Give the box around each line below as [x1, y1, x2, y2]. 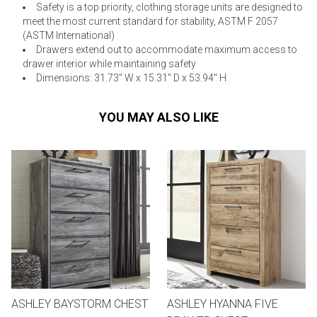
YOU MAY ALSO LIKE [98, 110, 219, 125]
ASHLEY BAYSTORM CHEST [11, 297, 148, 311]
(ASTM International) [23, 30, 115, 42]
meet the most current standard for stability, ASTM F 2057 [23, 16, 278, 28]
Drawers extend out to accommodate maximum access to [36, 44, 297, 56]
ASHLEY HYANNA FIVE [167, 297, 278, 311]
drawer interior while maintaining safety [23, 58, 196, 70]
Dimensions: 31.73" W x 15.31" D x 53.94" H [36, 72, 226, 84]
